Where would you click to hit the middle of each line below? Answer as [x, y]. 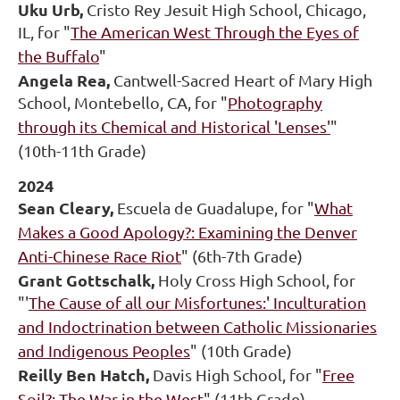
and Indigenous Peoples [104, 351]
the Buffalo [58, 56]
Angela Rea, [64, 80]
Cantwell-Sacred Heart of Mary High [241, 80]
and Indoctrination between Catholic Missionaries [197, 327]
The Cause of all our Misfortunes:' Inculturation [197, 303]
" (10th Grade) [241, 351]
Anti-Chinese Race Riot [100, 256]
